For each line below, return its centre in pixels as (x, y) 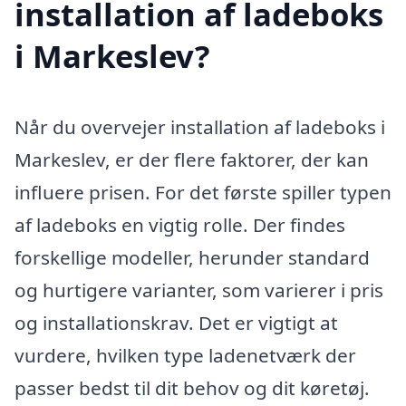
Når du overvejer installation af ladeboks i (200, 126)
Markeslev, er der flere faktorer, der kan (192, 159)
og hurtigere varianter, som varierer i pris (199, 290)
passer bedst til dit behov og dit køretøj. (192, 387)
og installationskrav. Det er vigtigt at (176, 322)
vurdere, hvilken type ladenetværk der (185, 355)
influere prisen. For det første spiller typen (203, 192)
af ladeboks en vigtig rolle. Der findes (180, 224)
